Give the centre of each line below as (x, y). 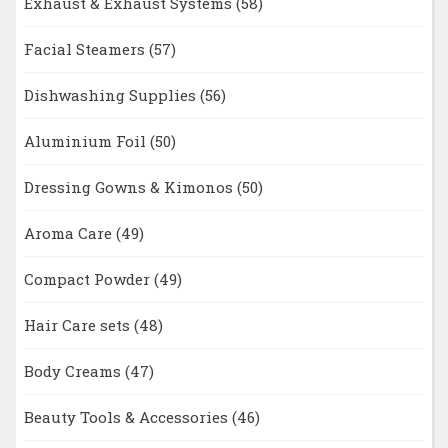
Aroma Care (69, 233)
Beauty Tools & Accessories (127, 417)
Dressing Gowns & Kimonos (130, 187)
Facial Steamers (86, 49)
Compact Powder (88, 279)
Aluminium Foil (86, 141)
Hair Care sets (78, 325)
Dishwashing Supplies (111, 95)
